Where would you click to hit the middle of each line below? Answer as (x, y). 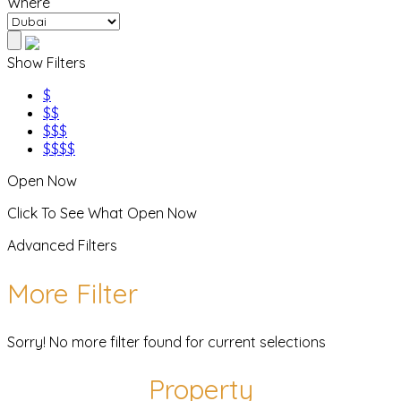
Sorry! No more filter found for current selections (166, 341)
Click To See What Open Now (102, 213)
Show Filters (47, 62)
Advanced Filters (62, 245)
